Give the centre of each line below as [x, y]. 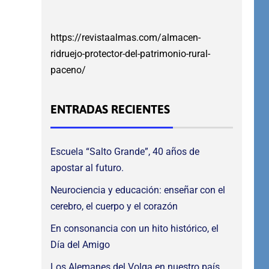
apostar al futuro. [87, 168]
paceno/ [68, 70]
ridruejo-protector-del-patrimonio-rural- [130, 54]
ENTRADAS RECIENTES [110, 109]
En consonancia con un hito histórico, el [134, 229]
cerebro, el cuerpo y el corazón [114, 207]
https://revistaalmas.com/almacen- [125, 38]
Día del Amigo [80, 245]
